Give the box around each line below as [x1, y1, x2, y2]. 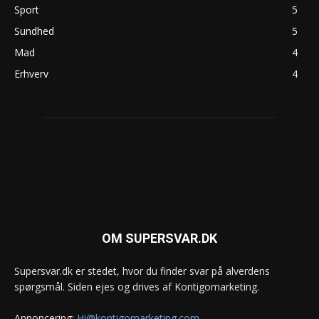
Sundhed [14, 23, 54, 38]
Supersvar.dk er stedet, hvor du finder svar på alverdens [14, 263, 270, 278]
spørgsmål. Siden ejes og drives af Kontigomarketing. [14, 279, 259, 293]
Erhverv [14, 66, 48, 80]
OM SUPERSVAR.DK [102, 230, 217, 246]
